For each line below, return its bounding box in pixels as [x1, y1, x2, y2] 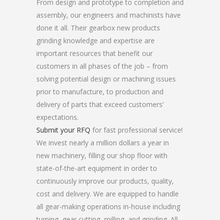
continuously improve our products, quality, [36, 176, 174, 186]
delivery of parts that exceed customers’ [36, 100, 164, 109]
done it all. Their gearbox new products [36, 23, 160, 32]
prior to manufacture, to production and [36, 87, 164, 96]
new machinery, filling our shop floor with [36, 151, 167, 160]
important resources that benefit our [36, 49, 153, 58]
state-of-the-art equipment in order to [36, 164, 157, 173]
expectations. [36, 112, 79, 122]
